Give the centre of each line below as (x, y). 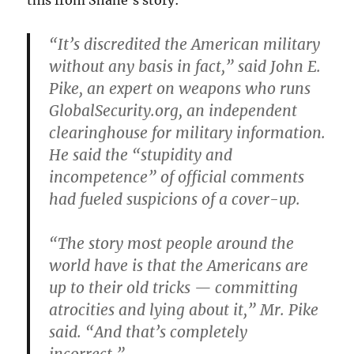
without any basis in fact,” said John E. (185, 66)
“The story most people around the (172, 243)
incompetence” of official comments (177, 177)
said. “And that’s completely (149, 332)
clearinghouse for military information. (188, 133)
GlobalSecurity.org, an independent (173, 111)
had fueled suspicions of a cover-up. (175, 199)
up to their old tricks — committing (174, 288)
